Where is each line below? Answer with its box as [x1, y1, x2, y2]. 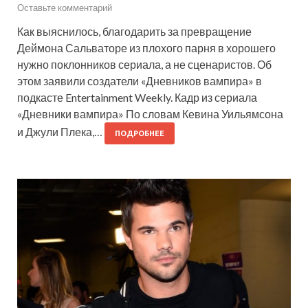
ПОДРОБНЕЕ [115, 129, 164, 138]
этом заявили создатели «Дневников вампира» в [17, 74, 262, 88]
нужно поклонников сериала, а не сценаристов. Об [17, 58, 272, 71]
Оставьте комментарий [17, 2, 112, 14]
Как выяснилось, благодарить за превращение [17, 25, 252, 38]
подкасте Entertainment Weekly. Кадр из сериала [17, 91, 257, 104]
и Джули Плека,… [17, 125, 104, 139]
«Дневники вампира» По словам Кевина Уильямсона [17, 107, 283, 121]
